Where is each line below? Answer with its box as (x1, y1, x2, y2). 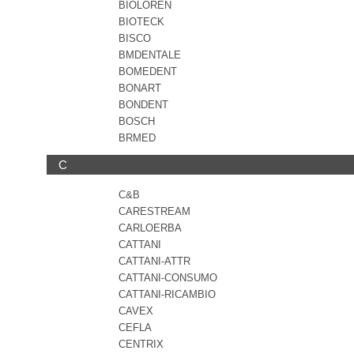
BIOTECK (119, 16, 164, 28)
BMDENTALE (119, 49, 181, 61)
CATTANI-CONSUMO (119, 272, 217, 284)
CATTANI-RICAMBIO (119, 288, 216, 300)
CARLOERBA (119, 222, 182, 234)
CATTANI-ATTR (119, 255, 190, 267)
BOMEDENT (119, 66, 177, 77)
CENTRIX (119, 338, 164, 350)
